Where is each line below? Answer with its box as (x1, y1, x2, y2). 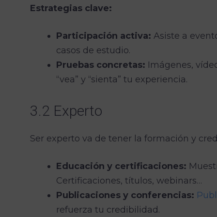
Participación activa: (56, 30, 151, 41)
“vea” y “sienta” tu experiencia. (56, 74, 187, 85)
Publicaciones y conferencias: (56, 189, 194, 201)
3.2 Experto (30, 102, 102, 119)
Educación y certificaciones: (56, 160, 186, 171)
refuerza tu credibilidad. (56, 204, 160, 215)
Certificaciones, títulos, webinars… (56, 175, 202, 186)
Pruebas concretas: (56, 59, 145, 70)
